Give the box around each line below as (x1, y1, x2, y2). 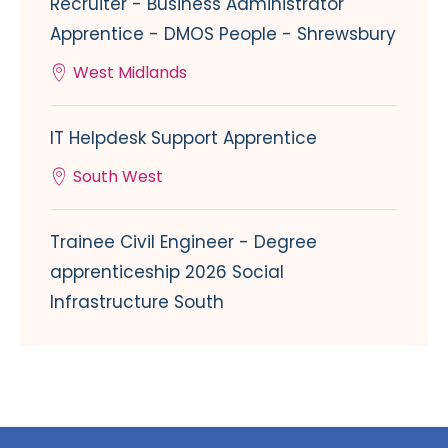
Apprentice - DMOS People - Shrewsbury (50, 21, 396, 46)
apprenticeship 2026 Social (50, 259, 284, 284)
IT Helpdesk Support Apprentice (50, 125, 317, 150)
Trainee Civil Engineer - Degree (50, 229, 317, 254)
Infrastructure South (50, 289, 224, 314)
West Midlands (73, 60, 187, 84)
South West (73, 164, 163, 188)
